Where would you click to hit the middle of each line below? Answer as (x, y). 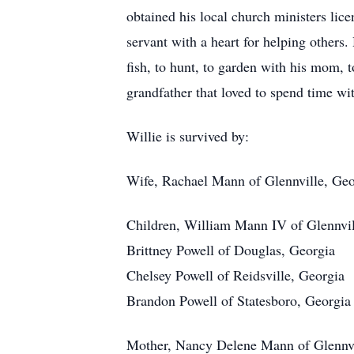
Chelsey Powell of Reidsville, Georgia (235, 275)
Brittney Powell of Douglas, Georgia (231, 250)
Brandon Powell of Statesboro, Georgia (239, 300)
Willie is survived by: (188, 136)
